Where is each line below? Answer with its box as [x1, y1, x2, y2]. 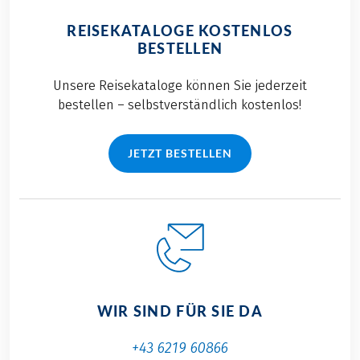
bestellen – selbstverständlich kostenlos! [58, 96, 302, 112]
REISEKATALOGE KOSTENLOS [67, 21, 293, 39]
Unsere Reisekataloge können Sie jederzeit [52, 77, 307, 93]
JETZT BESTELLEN [127, 145, 233, 160]
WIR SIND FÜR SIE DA [96, 301, 263, 320]
